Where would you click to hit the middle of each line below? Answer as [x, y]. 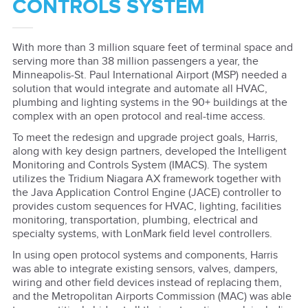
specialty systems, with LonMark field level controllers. [142, 234]
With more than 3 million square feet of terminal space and [152, 47]
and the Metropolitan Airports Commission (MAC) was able [152, 297]
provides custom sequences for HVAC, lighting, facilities [146, 207]
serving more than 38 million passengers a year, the [135, 61]
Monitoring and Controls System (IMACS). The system [140, 166]
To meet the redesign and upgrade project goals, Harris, [145, 138]
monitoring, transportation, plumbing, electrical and [135, 221]
